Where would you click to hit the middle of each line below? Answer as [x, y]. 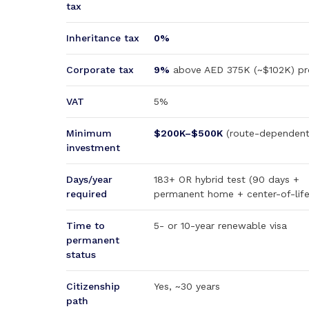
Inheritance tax [103, 38]
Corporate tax [100, 70]
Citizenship [93, 286]
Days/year [89, 179]
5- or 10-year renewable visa [220, 226]
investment [93, 148]
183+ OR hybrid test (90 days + [227, 179]
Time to [86, 226]
